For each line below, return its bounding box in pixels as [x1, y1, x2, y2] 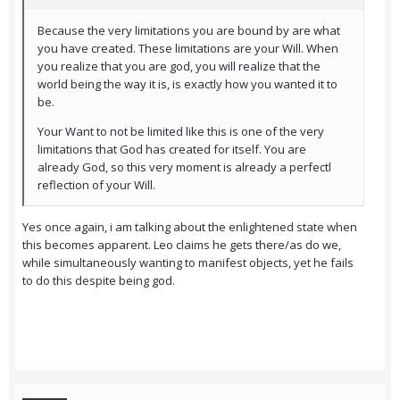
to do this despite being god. [22, 272, 178, 289]
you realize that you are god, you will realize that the [37, 58, 321, 75]
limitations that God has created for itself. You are [37, 141, 306, 158]
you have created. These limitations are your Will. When [37, 40, 338, 57]
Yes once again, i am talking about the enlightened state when [22, 219, 357, 236]
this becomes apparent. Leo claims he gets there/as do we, [22, 237, 341, 254]
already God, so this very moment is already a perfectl [37, 159, 331, 176]
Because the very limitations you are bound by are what [37, 22, 340, 39]
